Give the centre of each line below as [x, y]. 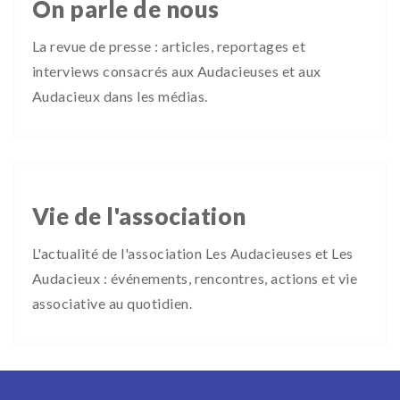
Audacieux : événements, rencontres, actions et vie [195, 278]
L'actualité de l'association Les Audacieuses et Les [193, 253]
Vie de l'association [139, 216]
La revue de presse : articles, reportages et [169, 46]
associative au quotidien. [112, 303]
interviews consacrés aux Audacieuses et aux [177, 71]
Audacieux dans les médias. [120, 96]
